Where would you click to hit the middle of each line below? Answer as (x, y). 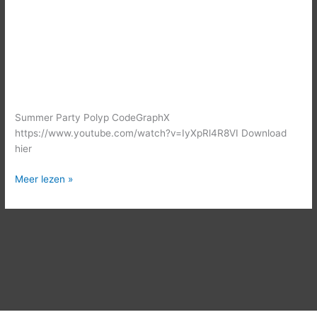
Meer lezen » (44, 179)
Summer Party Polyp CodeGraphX (93, 118)
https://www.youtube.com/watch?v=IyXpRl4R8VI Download (151, 133)
